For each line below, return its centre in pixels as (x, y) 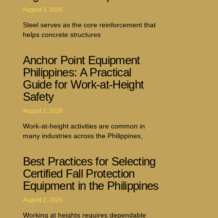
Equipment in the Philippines (91, 185)
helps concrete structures (62, 34)
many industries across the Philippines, (82, 136)
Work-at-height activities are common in (84, 126)
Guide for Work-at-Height (83, 84)
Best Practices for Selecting (89, 161)
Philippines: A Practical (77, 72)
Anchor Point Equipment (81, 60)
